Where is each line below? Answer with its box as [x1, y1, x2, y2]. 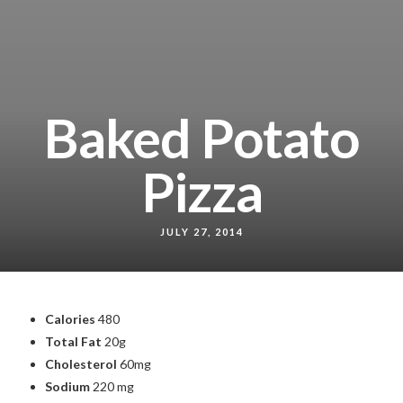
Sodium [45, 379, 90, 394]
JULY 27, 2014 [159, 226, 244, 237]
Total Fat [45, 334, 102, 349]
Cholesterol [45, 356, 117, 372]
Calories [45, 311, 95, 327]
